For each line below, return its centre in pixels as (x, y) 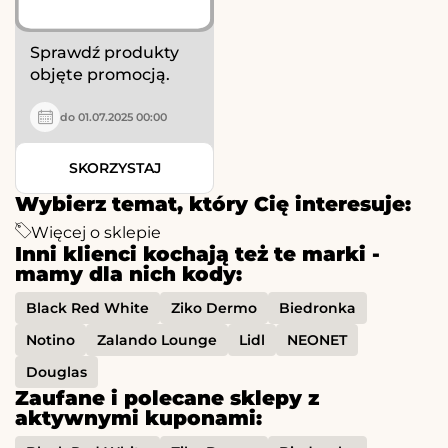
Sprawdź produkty (104, 53)
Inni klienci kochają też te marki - (197, 254)
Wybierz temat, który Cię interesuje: (213, 204)
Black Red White (87, 308)
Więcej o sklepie (96, 233)
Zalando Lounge (157, 340)
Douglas (56, 372)
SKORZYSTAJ (114, 168)
